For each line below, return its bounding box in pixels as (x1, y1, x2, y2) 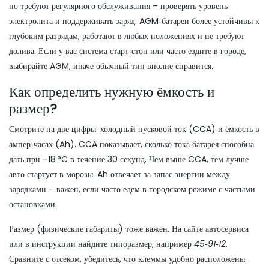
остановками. (9, 198, 57, 210)
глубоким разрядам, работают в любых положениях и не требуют (9, 30, 244, 42)
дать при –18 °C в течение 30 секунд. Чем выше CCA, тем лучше (9, 153, 249, 165)
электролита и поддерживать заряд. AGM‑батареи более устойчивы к (9, 15, 259, 27)
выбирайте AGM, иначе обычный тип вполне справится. (9, 60, 213, 72)
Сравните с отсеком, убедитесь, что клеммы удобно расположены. (9, 253, 247, 265)
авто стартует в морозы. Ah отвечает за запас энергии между (9, 168, 230, 180)
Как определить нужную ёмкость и (9, 82, 214, 101)
